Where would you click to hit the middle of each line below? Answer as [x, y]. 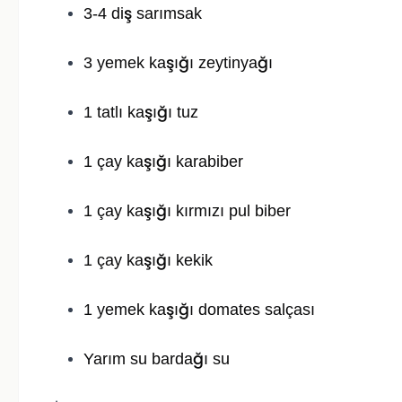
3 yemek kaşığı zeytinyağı [178, 63]
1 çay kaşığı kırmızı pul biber [187, 211]
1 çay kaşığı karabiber [163, 162]
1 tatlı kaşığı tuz [141, 113]
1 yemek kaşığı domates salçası [199, 310]
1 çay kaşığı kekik [148, 261]
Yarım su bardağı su [157, 359]
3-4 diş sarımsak [143, 14]
